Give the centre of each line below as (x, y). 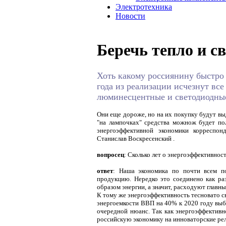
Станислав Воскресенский (135, 138)
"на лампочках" (121, 122)
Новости (130, 16)
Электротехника (144, 7)
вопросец (110, 154)
